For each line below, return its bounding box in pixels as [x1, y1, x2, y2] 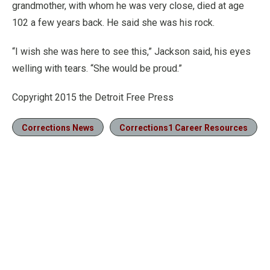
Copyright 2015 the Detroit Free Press [12, 92, 174, 103]
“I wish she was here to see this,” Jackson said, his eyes [12, 46, 251, 57]
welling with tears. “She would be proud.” [12, 63, 182, 74]
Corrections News [22, 123, 94, 133]
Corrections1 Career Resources [119, 123, 248, 133]
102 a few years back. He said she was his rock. [12, 17, 215, 28]
